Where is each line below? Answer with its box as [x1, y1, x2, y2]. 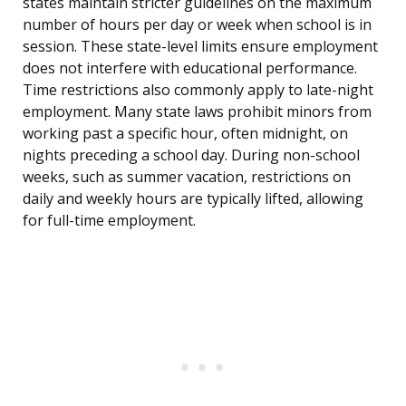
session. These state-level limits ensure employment [23, 36, 378, 57]
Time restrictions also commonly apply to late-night [23, 80, 373, 101]
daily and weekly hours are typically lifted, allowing [23, 188, 363, 209]
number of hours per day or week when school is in [23, 14, 372, 35]
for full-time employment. [23, 210, 196, 231]
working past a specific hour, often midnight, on [23, 123, 348, 144]
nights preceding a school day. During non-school [23, 145, 360, 166]
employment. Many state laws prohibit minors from [23, 101, 372, 122]
